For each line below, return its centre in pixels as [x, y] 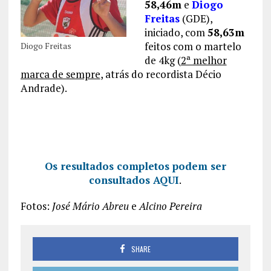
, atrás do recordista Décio [161, 74]
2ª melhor [204, 60]
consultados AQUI [134, 180]
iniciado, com [176, 33]
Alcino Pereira [170, 206]
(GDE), [196, 19]
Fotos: [36, 206]
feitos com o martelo [193, 47]
